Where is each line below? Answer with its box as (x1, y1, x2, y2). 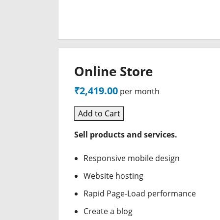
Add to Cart (78, 108, 120, 119)
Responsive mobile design (83, 153, 180, 164)
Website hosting (83, 170, 144, 181)
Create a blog (83, 206, 133, 217)
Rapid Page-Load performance (83, 188, 196, 199)
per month (120, 86, 160, 97)
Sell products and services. (74, 129, 177, 140)
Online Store (74, 63, 153, 80)
